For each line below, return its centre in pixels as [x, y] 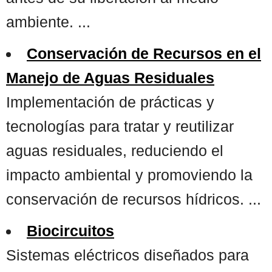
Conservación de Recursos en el [144, 53]
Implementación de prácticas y [110, 102]
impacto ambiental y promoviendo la [129, 175]
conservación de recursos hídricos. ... [134, 199]
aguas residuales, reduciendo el [115, 150]
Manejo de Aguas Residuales [110, 77]
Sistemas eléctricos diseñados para [127, 255]
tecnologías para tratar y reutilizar [120, 126]
